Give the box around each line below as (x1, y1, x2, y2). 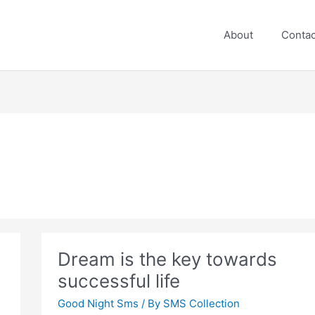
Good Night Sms (57, 296, 139, 310)
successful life (57, 270, 180, 292)
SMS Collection (162, 296, 240, 310)
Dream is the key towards (57, 248, 277, 271)
